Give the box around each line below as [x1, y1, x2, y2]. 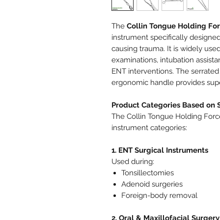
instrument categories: [111, 123, 187, 132]
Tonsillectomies [121, 168, 174, 177]
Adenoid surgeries [121, 179, 183, 189]
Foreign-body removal [121, 191, 197, 200]
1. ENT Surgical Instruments [111, 145, 208, 155]
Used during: [111, 157, 154, 166]
